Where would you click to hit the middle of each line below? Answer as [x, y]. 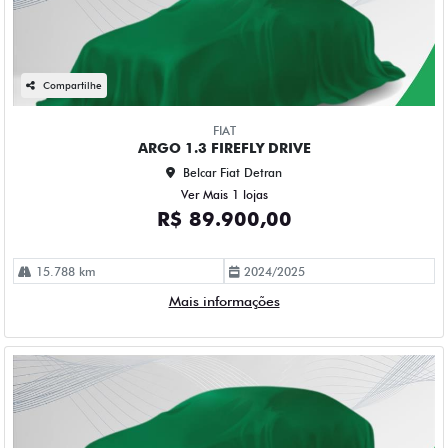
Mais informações [224, 300]
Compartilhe [72, 84]
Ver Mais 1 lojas [224, 194]
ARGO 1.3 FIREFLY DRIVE [224, 147]
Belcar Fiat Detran [232, 172]
